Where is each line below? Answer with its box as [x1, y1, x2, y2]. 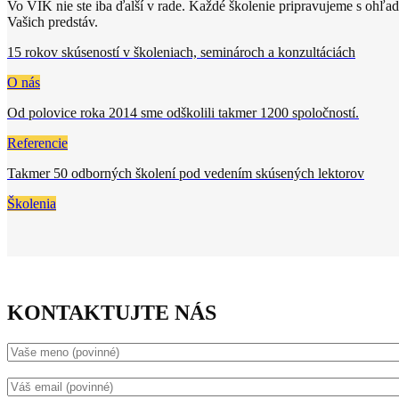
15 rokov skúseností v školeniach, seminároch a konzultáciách [7, 45, 355, 61]
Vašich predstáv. [7, 14, 98, 30]
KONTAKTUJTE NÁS [7, 301, 216, 325]
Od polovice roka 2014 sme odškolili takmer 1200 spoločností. [7, 105, 359, 121]
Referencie [7, 135, 68, 151]
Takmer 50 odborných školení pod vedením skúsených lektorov [7, 166, 364, 182]
